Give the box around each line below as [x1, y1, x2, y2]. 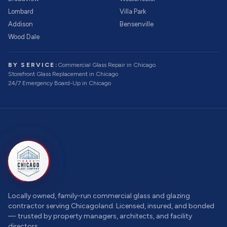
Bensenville [120, 20, 154, 28]
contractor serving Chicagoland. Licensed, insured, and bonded [8, 202, 214, 210]
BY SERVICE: [8, 61, 58, 68]
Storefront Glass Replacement [8, 70, 88, 78]
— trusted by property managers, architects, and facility [8, 212, 192, 220]
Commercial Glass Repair [57, 61, 125, 68]
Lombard [8, 8, 33, 15]
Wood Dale [8, 33, 40, 41]
